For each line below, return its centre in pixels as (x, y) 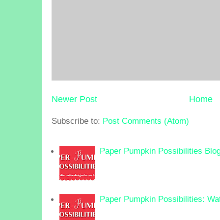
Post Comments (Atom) (146, 121)
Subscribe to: (77, 121)
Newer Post (74, 99)
